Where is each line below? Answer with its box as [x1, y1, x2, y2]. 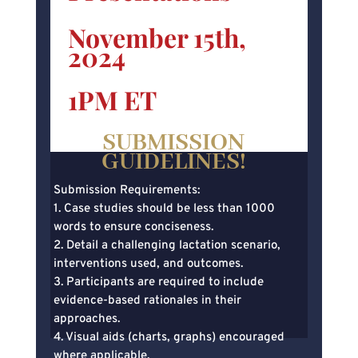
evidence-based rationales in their [54, 292, 242, 308]
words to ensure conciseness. [54, 219, 214, 235]
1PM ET [68, 82, 157, 117]
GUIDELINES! [101, 146, 246, 177]
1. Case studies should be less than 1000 [54, 201, 276, 217]
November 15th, [68, 19, 247, 54]
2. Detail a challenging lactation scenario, [54, 237, 281, 253]
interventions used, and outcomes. [54, 256, 244, 272]
